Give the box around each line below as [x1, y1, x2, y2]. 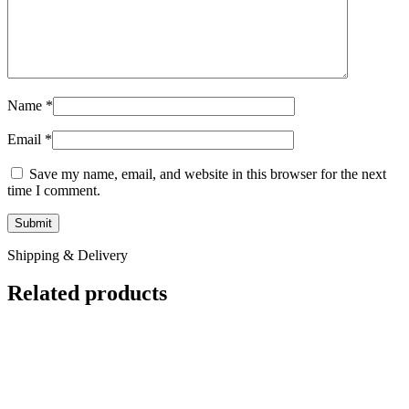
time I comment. [7, 182, 100, 198]
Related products [7, 281, 167, 306]
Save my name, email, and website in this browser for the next [29, 165, 386, 182]
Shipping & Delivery [7, 246, 128, 263]
